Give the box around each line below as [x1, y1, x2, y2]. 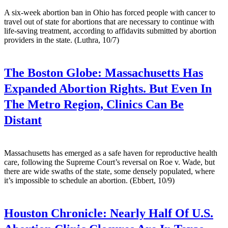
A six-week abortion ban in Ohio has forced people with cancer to [4, 8, 215, 17]
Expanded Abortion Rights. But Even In [4, 81, 212, 95]
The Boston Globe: [4, 66, 102, 79]
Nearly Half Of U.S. [107, 206, 213, 220]
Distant [4, 113, 42, 127]
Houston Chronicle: [4, 206, 107, 220]
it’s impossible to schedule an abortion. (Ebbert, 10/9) [4, 176, 175, 185]
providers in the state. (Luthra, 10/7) [4, 35, 119, 44]
